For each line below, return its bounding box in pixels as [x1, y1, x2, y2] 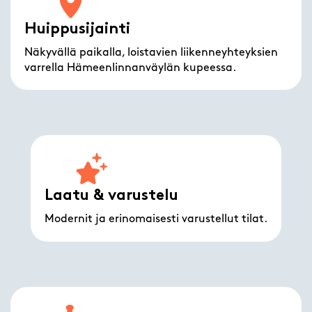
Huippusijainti [24, 21, 131, 38]
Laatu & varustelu [45, 188, 178, 205]
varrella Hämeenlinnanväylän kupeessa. [24, 62, 237, 74]
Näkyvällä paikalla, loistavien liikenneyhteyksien [24, 47, 279, 58]
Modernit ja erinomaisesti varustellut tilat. [45, 214, 267, 226]
